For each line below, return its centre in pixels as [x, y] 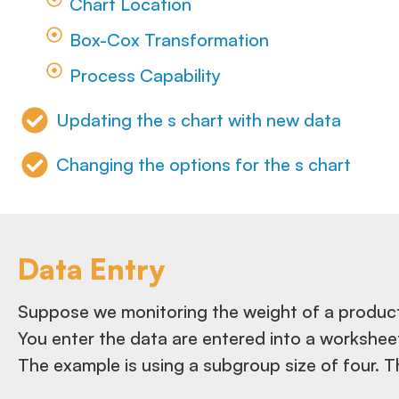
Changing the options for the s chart [203, 164]
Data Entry [91, 269]
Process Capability [145, 75]
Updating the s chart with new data [198, 119]
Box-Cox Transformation [169, 39]
